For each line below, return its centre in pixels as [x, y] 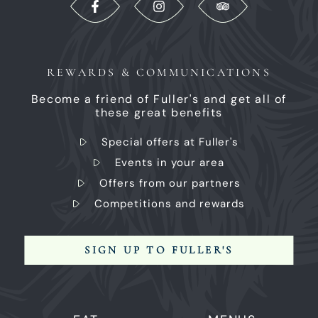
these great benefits [159, 113]
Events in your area [170, 163]
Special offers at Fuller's [170, 142]
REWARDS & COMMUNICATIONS [159, 73]
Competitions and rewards [170, 204]
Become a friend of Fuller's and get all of [159, 99]
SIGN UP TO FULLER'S [159, 250]
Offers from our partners [170, 183]
